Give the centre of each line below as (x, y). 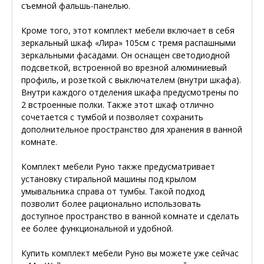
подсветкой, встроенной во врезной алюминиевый (124, 68)
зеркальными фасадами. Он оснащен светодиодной (126, 55)
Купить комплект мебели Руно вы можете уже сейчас (130, 253)
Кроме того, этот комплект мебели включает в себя (128, 31)
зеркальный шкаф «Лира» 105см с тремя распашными (128, 43)
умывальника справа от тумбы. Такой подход (113, 192)
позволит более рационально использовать (111, 204)
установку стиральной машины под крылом (109, 179)
